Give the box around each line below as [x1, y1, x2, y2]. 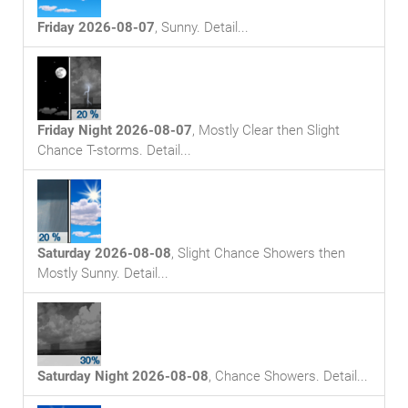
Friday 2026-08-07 [37, 19, 155, 36]
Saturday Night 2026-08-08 [37, 368, 209, 384]
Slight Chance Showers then [178, 245, 345, 261]
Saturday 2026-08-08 [37, 245, 171, 261]
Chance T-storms [37, 142, 139, 158]
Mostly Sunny [37, 265, 117, 281]
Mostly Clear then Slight [199, 122, 340, 138]
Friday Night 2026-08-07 [37, 122, 192, 138]
